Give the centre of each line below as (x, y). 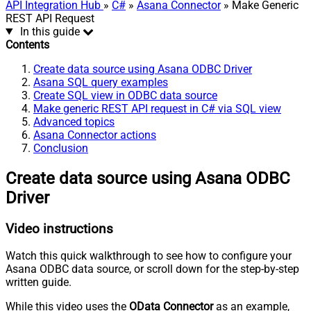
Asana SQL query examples (101, 82)
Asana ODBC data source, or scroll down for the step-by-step (152, 269)
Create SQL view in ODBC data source (125, 95)
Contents (27, 44)
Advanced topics (74, 121)
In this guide (50, 31)
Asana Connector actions (95, 135)
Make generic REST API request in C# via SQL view (157, 108)
